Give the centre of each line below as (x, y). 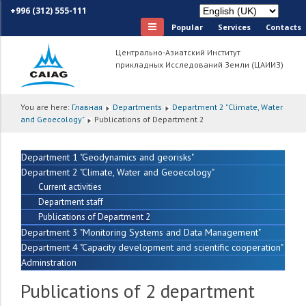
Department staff (71, 202)
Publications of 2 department (138, 291)
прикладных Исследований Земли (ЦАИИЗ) (200, 65)
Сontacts (283, 27)
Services (234, 27)
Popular (187, 27)
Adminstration (49, 263)
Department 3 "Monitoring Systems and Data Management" (141, 233)
